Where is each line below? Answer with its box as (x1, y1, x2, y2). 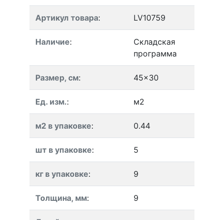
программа (134, 49, 177, 58)
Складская (134, 37, 175, 47)
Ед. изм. (35, 97, 67, 107)
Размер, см (35, 73, 79, 82)
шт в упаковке (35, 145, 92, 155)
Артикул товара (35, 13, 98, 23)
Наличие (35, 37, 70, 47)
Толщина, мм (35, 193, 87, 203)
